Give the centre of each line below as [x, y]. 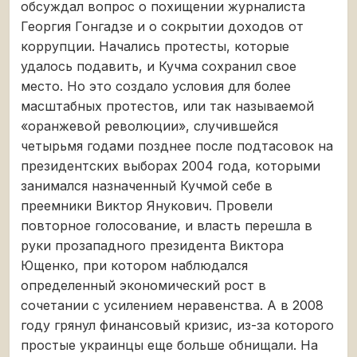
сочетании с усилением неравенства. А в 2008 [172, 305]
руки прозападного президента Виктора [152, 245]
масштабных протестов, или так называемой [167, 106]
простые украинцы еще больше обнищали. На [169, 345]
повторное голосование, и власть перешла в [167, 225]
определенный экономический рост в [143, 285]
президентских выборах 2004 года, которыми [171, 165]
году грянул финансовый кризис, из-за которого [177, 325]
